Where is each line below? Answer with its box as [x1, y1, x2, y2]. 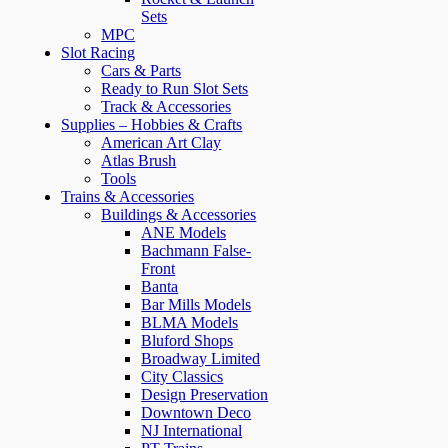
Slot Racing [61, 43, 136, 61]
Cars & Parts [101, 61, 182, 79]
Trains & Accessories [61, 187, 195, 205]
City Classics [141, 367, 224, 385]
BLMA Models [141, 313, 239, 331]
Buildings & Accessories [101, 205, 257, 223]
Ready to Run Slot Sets [101, 79, 249, 97]
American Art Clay [101, 133, 222, 151]
